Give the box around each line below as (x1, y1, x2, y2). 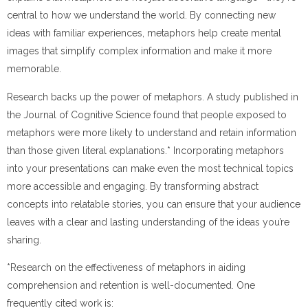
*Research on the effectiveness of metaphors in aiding (7, 262, 245, 274)
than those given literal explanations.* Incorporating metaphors (7, 144, 284, 156)
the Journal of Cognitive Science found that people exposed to (7, 109, 287, 120)
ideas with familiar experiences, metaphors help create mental (7, 27, 281, 39)
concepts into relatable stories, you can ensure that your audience (7, 198, 300, 210)
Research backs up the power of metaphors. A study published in (7, 91, 298, 102)
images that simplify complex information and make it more (7, 45, 272, 57)
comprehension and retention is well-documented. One (7, 280, 255, 291)
